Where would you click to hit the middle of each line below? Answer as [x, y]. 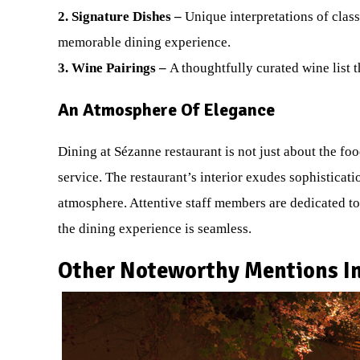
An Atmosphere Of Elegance [166, 110]
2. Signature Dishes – [121, 16]
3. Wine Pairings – [114, 68]
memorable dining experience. [144, 42]
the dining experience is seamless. [155, 229]
